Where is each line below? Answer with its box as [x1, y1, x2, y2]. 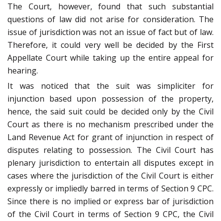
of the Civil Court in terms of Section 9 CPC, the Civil [7, 209, 214, 220]
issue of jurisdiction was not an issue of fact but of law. [7, 27, 214, 38]
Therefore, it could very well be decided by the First [7, 39, 214, 51]
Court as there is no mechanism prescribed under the [7, 119, 214, 130]
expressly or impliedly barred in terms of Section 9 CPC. [7, 183, 214, 194]
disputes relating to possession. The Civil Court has [7, 145, 214, 156]
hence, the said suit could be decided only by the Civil [7, 106, 214, 117]
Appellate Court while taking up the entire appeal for [7, 52, 214, 64]
